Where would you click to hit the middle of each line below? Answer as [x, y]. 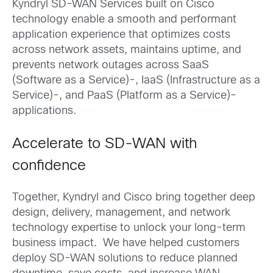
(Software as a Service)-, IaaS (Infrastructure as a [136, 81]
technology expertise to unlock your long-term [129, 228]
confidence [49, 167]
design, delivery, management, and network [121, 213]
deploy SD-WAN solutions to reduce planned [125, 258]
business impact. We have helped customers [126, 243]
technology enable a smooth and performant [124, 20]
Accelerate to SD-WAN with [105, 145]
